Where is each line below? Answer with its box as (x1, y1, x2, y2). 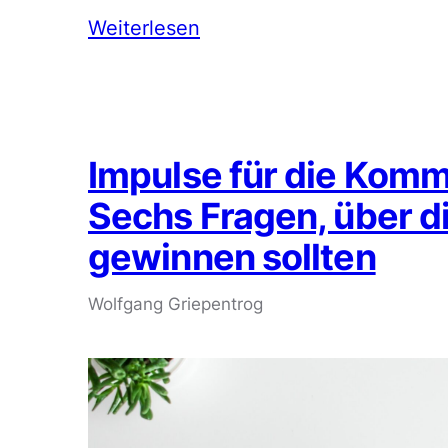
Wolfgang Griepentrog (88, 294, 263, 315)
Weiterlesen (88, 15, 200, 41)
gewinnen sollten (88, 235, 376, 280)
